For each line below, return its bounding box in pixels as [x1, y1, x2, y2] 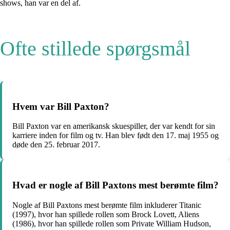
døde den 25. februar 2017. [12, 140, 100, 149]
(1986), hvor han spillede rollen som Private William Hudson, [12, 219, 211, 228]
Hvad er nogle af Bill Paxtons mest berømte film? [12, 180, 219, 191]
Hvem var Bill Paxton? [12, 101, 109, 112]
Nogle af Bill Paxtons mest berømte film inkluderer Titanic [12, 200, 201, 209]
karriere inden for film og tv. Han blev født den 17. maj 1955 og [12, 131, 219, 140]
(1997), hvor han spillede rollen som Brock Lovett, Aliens [12, 209, 199, 219]
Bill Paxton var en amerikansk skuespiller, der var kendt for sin [12, 122, 215, 131]
